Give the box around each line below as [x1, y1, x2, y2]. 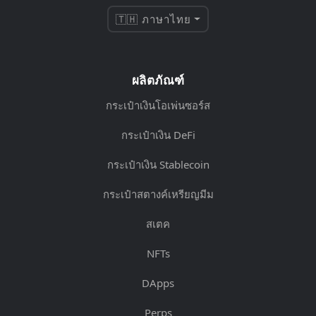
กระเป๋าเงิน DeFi [121, 128, 195, 142]
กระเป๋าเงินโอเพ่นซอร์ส [106, 98, 210, 112]
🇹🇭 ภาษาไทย [116, 12, 192, 26]
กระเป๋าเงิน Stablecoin [107, 157, 209, 171]
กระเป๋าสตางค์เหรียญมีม [102, 187, 214, 201]
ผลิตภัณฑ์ [131, 72, 185, 88]
